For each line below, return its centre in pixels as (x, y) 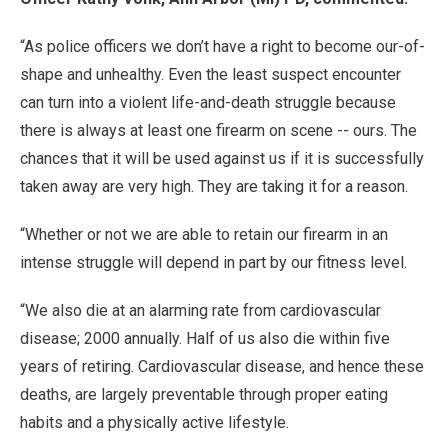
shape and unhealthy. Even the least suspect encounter (210, 74)
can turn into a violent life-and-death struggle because (208, 102)
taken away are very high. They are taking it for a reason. (214, 186)
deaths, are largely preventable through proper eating (204, 394)
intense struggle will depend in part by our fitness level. (213, 262)
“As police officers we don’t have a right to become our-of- (222, 46)
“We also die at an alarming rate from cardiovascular (200, 310)
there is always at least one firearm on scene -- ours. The (218, 130)
